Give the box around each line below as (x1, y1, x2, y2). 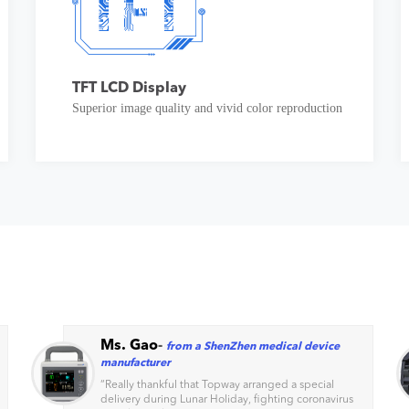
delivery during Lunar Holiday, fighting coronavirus (100, 393, 353, 404)
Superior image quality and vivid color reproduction (71, 101, 346, 115)
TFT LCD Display (71, 79, 186, 94)
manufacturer (100, 356, 171, 368)
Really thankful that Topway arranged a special (105, 378, 334, 390)
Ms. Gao (100, 337, 158, 351)
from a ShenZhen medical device (166, 340, 340, 351)
